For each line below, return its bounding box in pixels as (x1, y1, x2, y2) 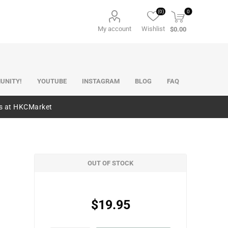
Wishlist (141, 25, 165, 33)
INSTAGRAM (82, 77, 120, 85)
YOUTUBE (37, 77, 67, 85)
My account (98, 25, 132, 33)
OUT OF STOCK (88, 159, 134, 167)
